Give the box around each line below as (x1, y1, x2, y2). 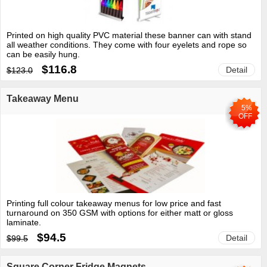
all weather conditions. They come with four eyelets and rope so (7, 39, 247, 49)
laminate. (7, 217, 41, 227)
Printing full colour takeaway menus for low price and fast (7, 198, 221, 208)
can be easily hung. (7, 49, 80, 59)
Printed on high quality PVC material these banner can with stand (7, 30, 252, 40)
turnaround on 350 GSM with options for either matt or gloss (7, 207, 233, 218)
